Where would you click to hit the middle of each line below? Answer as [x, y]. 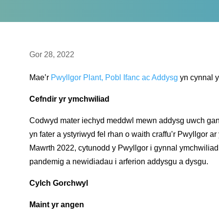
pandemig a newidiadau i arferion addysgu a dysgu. [119, 161]
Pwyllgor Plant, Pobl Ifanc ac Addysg [114, 77]
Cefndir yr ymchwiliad [69, 99]
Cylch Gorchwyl [58, 183]
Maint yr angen [56, 204]
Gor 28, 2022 [52, 55]
